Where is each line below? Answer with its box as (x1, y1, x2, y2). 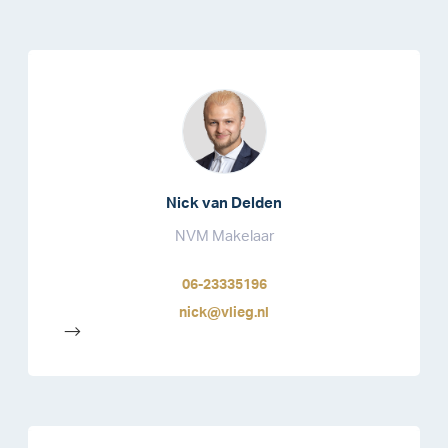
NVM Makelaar (174, 229, 274, 245)
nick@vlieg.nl (179, 306, 269, 321)
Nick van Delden (166, 196, 282, 212)
